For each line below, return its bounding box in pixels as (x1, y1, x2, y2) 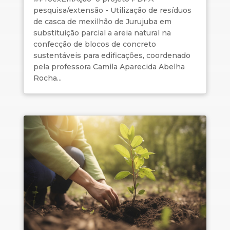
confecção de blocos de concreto (33, 40, 156, 49)
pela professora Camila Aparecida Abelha (33, 62, 185, 72)
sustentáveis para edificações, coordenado (33, 51, 190, 61)
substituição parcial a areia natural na (33, 28, 171, 38)
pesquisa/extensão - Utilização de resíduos (33, 6, 191, 15)
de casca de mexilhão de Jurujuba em (33, 17, 171, 27)
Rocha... (33, 73, 62, 83)
